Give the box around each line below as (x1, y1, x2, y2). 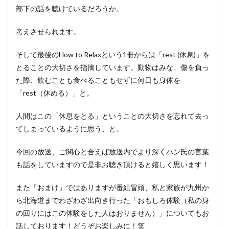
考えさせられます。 (16, 27, 80, 36)
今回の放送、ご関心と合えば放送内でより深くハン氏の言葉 (16, 147, 209, 156)
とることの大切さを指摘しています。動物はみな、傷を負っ (16, 63, 209, 72)
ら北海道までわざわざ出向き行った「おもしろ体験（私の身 (16, 196, 209, 204)
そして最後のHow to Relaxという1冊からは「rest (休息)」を (16, 50, 210, 59)
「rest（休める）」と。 (16, 88, 94, 97)
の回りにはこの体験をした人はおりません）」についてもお (16, 209, 209, 217)
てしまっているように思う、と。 (16, 124, 123, 133)
